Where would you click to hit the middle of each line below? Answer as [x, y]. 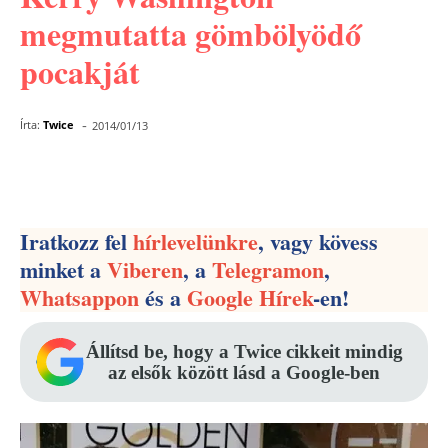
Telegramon [268, 269]
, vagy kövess [318, 241]
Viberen [145, 269]
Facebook [100, 177]
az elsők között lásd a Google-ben [244, 372]
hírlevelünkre [195, 241]
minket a [63, 269]
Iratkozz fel [76, 241]
